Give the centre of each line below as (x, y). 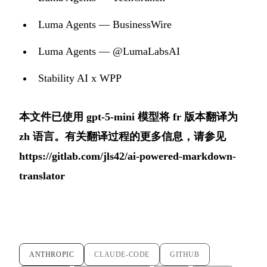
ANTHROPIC (52, 254)
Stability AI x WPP (80, 78)
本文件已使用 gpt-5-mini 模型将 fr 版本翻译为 (128, 117)
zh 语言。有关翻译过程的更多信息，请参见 (122, 136)
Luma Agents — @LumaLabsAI (109, 51)
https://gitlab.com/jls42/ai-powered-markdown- (128, 156)
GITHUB (185, 254)
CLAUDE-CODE (122, 254)
